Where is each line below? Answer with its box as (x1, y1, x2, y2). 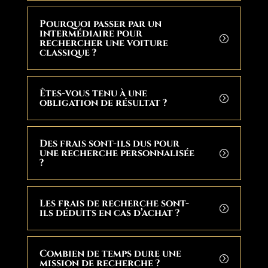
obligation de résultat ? (39, 96, 167, 109)
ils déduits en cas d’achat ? (39, 206, 179, 220)
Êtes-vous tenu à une (39, 87, 147, 100)
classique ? (39, 46, 96, 59)
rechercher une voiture (39, 36, 168, 50)
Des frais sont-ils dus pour (39, 137, 179, 150)
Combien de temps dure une (39, 247, 181, 260)
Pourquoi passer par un (39, 17, 162, 31)
